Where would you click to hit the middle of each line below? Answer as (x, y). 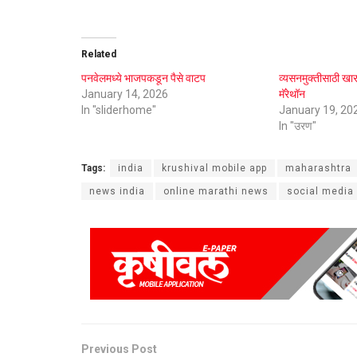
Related (99, 54)
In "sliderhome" (119, 110)
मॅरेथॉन (292, 94)
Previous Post (119, 349)
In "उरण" (297, 126)
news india (117, 191)
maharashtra (318, 168)
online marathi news (216, 191)
